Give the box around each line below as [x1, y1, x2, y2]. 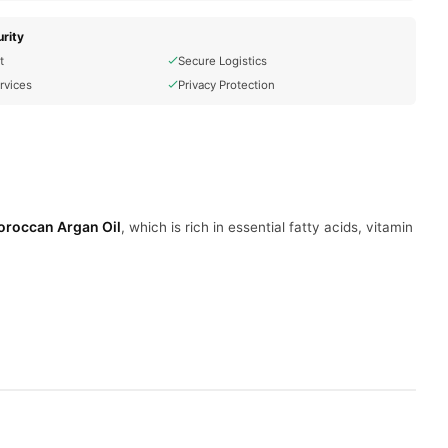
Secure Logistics [177, 54, 267, 68]
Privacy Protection [177, 78, 275, 92]
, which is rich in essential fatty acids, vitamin [121, 219, 413, 235]
